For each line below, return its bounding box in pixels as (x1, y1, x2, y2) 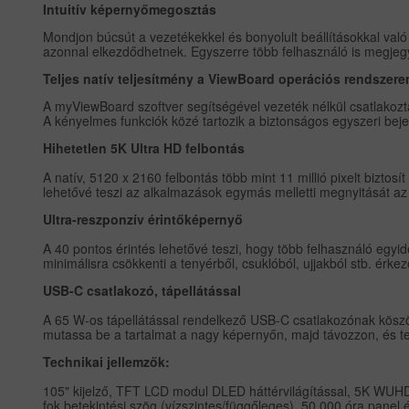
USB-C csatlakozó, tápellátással (43, 281, 242, 300)
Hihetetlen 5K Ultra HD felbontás (43, 139, 246, 158)
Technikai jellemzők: (43, 352, 171, 372)
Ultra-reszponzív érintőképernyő (43, 210, 244, 229)
